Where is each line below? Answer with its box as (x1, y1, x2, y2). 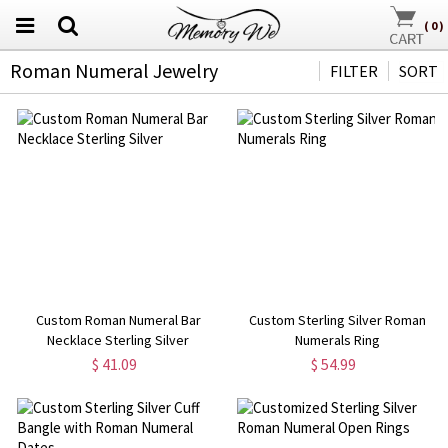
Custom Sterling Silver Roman (249, 310, 427, 329)
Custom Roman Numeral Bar (35, 310, 201, 329)
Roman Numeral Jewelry (10, 58, 218, 83)
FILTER (330, 61, 378, 81)
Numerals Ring (295, 330, 381, 349)
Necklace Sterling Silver (47, 330, 190, 349)
